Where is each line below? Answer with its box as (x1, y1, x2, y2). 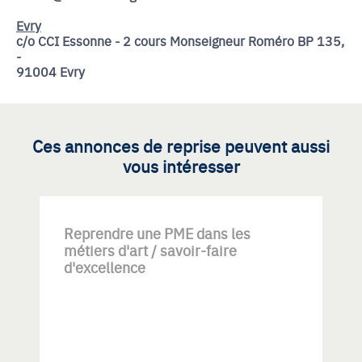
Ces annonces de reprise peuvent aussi (32, 133, 330, 158)
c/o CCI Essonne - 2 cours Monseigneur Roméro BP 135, (16, 32, 344, 49)
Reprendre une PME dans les (64, 223, 250, 243)
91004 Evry (16, 62, 85, 80)
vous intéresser (122, 154, 240, 178)
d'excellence (64, 257, 145, 277)
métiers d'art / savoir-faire (64, 240, 237, 260)
